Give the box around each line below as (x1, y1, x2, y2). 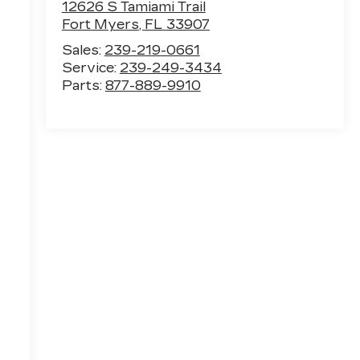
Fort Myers (61, 17, 139, 33)
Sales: (61, 43, 104, 59)
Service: (61, 60, 120, 76)
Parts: (61, 78, 105, 94)
